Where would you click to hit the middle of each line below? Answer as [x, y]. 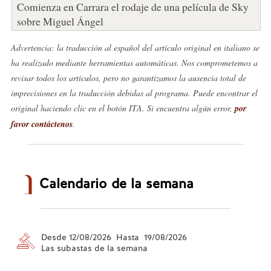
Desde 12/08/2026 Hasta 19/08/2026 [114, 237]
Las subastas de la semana [94, 248]
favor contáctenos [41, 124]
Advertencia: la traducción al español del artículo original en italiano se [135, 47]
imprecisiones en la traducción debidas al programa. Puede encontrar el [134, 93]
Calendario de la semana [116, 183]
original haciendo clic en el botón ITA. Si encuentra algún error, [122, 108]
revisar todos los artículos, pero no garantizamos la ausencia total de [128, 77]
